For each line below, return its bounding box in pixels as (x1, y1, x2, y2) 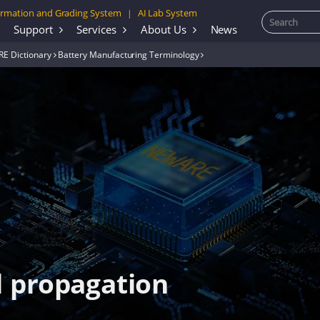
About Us (141, 21, 186, 36)
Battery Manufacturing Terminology (58, 48, 199, 60)
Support (13, 21, 53, 36)
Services (76, 21, 117, 36)
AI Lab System (137, 6, 197, 19)
